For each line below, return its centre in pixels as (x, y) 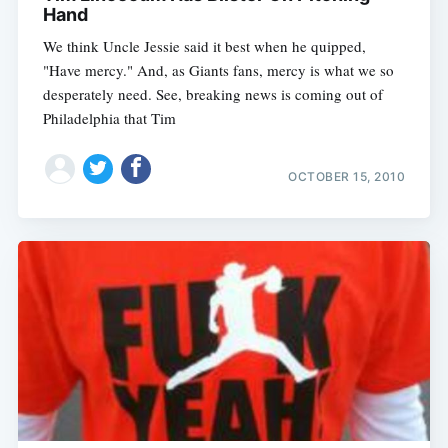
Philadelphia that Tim (109, 117)
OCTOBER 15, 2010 (347, 177)
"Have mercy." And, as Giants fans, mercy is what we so (218, 69)
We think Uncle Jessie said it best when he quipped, (204, 45)
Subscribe (365, 310)
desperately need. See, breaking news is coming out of (212, 93)
